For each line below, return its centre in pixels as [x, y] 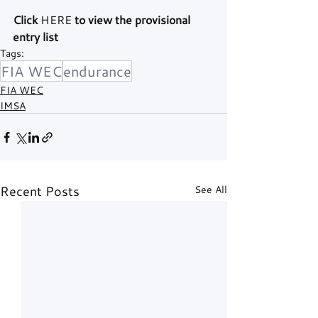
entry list [35, 37]
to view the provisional [132, 20]
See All [211, 190]
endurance [97, 71]
